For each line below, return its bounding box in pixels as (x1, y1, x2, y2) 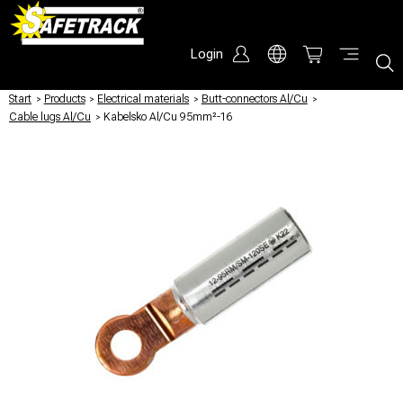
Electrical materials (97, 93, 190, 105)
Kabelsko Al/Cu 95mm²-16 (103, 111, 233, 123)
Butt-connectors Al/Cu (201, 93, 308, 105)
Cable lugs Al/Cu (9, 111, 91, 123)
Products (43, 93, 85, 105)
